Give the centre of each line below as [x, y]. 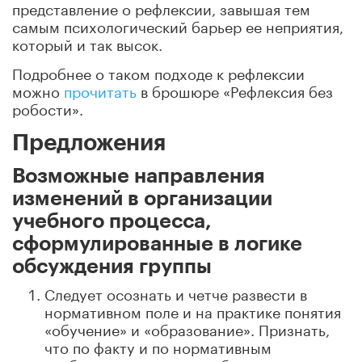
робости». [48, 107]
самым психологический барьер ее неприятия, [178, 25]
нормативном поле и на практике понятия [193, 310]
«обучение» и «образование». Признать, [187, 328]
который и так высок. [87, 42]
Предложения [89, 143]
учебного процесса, [112, 221]
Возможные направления [139, 176]
